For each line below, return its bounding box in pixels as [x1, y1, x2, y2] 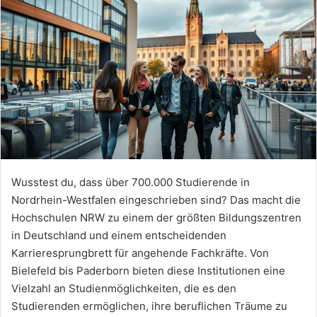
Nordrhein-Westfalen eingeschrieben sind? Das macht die [11, 193, 301, 207]
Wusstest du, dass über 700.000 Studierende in [11, 175, 250, 190]
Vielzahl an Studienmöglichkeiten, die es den [11, 282, 236, 296]
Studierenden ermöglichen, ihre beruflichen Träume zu [11, 299, 287, 313]
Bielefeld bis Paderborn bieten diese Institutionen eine [11, 264, 285, 278]
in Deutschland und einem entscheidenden [11, 229, 226, 243]
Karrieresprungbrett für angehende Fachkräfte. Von [11, 246, 269, 260]
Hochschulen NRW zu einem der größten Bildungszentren [11, 211, 301, 225]
